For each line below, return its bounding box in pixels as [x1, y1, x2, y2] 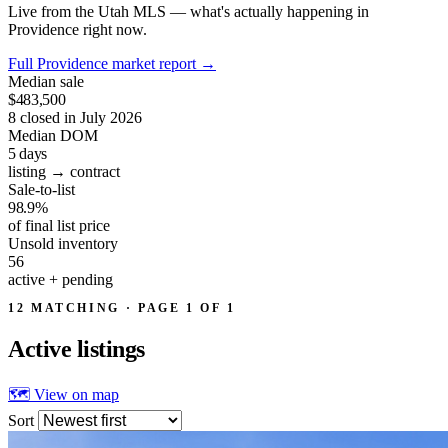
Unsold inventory [8, 234, 118, 252]
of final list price [8, 216, 110, 234]
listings [76, 335, 145, 362]
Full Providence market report [8, 54, 200, 72]
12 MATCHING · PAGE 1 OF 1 [8, 300, 236, 315]
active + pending [8, 270, 113, 288]
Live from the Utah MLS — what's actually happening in [8, 2, 369, 20]
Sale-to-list [8, 180, 75, 198]
